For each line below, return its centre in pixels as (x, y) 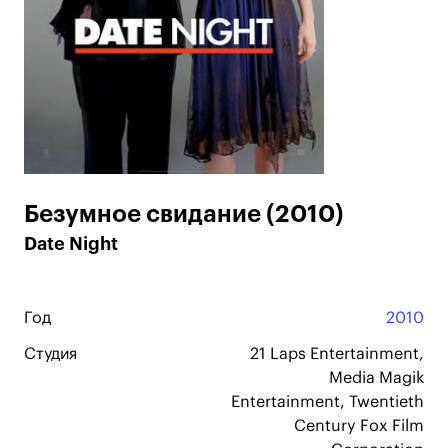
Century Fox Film (359, 426)
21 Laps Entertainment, (337, 354)
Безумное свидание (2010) (184, 214)
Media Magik (376, 378)
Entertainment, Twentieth (327, 402)
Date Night (71, 244)
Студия (50, 354)
